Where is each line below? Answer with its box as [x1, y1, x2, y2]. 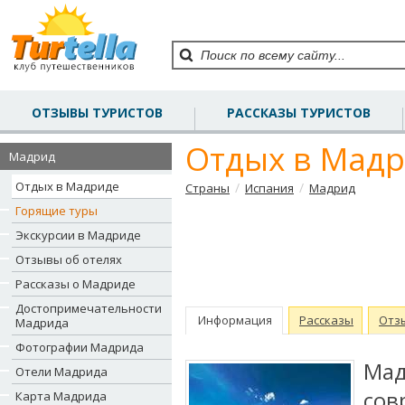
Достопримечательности [15, 300, 162, 316]
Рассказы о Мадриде [15, 276, 136, 292]
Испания [245, 180, 294, 196]
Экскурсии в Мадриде [15, 227, 141, 243]
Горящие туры [15, 202, 98, 219]
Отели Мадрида [15, 363, 108, 380]
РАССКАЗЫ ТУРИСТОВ [227, 104, 371, 121]
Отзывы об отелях [15, 251, 122, 268]
